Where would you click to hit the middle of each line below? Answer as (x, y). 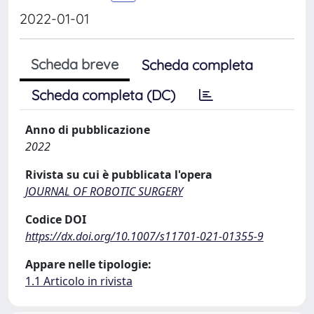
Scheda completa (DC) (103, 95)
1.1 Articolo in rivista (79, 281)
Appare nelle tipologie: (88, 264)
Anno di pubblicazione (88, 130)
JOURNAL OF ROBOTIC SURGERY (104, 191)
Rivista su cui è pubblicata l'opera (119, 175)
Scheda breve (75, 64)
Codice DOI (56, 219)
